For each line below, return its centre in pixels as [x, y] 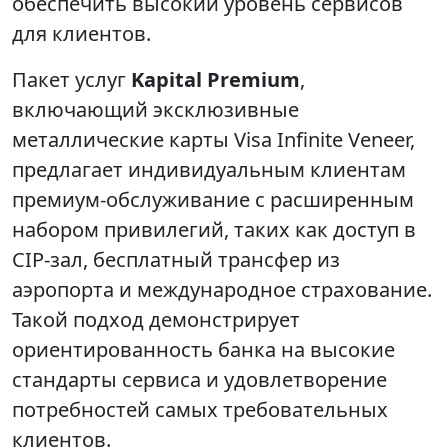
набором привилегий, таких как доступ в [214, 230]
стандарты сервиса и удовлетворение [199, 380]
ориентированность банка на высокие [203, 350]
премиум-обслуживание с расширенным [213, 200]
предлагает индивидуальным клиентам [209, 170]
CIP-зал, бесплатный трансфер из [176, 260]
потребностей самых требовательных [200, 410]
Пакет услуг [71, 80]
